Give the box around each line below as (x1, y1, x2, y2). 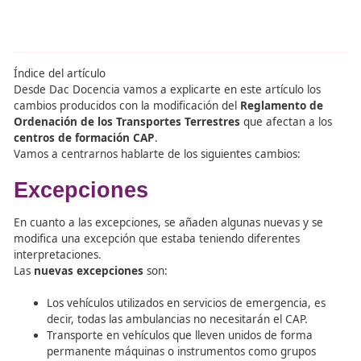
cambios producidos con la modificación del (15, 247, 284, 265)
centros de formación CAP (15, 285, 183, 303)
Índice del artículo (15, 209, 125, 227)
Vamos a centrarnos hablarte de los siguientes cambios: (15, 305, 355, 322)
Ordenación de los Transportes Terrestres (15, 266, 284, 284)
